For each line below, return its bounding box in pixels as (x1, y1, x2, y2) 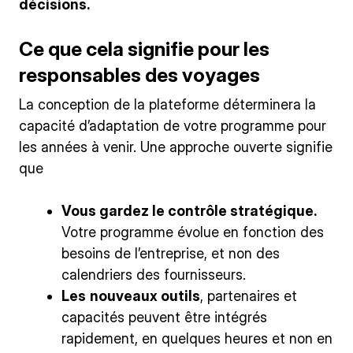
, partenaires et (200, 288, 297, 305)
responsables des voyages (19, 62, 260, 87)
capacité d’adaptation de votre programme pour (19, 117, 326, 135)
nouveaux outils (90, 288, 200, 305)
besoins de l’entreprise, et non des (61, 245, 280, 262)
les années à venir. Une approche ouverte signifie (19, 139, 333, 156)
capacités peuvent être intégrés (61, 309, 267, 326)
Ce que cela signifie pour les (19, 36, 269, 61)
